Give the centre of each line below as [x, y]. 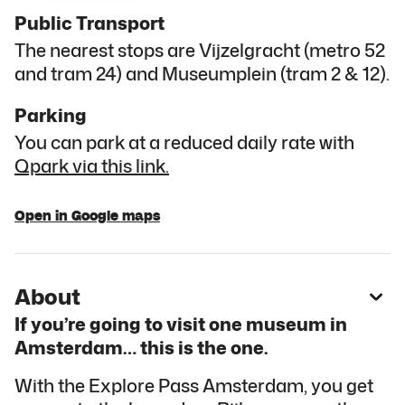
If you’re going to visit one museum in [181, 323]
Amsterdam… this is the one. [141, 347]
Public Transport [89, 22]
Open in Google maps [87, 216]
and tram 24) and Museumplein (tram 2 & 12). [202, 73]
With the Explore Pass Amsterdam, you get [194, 385]
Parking [51, 114]
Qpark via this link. [92, 165]
